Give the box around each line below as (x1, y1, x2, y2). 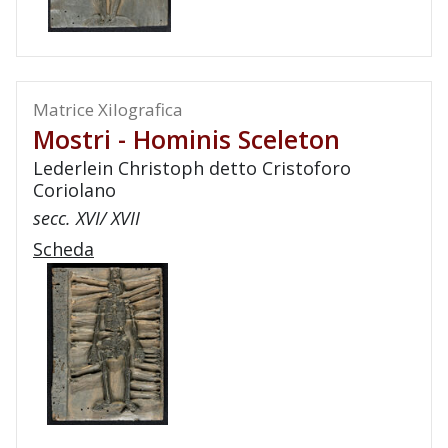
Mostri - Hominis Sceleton (33, 122, 340, 156)
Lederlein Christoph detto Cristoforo (33, 156, 351, 180)
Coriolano (33, 178, 116, 202)
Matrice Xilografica (33, 98, 183, 121)
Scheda (33, 237, 94, 261)
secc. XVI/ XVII (33, 206, 140, 230)
